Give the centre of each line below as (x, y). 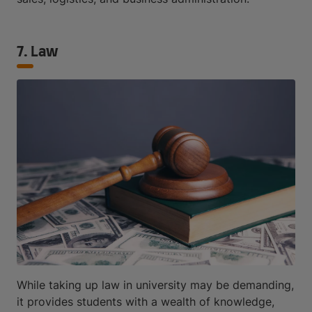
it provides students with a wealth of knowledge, (146, 301)
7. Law (37, 52)
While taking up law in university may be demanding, (155, 284)
